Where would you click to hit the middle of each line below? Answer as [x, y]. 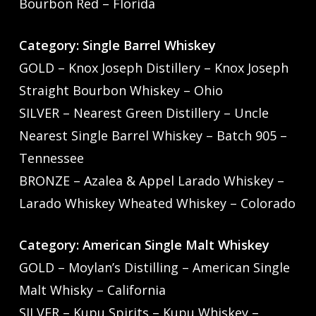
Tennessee [51, 158]
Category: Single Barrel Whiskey [120, 45]
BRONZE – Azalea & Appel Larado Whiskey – [151, 181]
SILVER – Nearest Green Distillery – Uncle [144, 113]
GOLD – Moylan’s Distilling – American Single [154, 268]
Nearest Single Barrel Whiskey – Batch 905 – [153, 136]
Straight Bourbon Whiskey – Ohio [121, 91]
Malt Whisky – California [92, 290]
